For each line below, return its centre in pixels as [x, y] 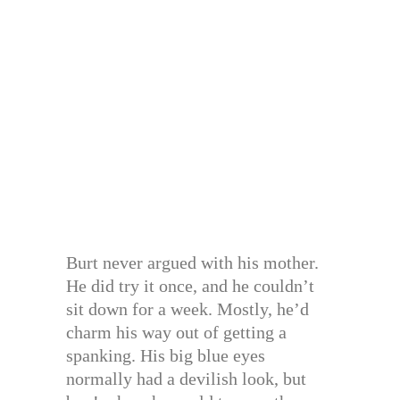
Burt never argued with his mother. [192, 263]
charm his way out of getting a [176, 333]
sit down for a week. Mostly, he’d [187, 309]
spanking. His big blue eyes [166, 356]
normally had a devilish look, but [186, 379]
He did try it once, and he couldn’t [190, 286]
